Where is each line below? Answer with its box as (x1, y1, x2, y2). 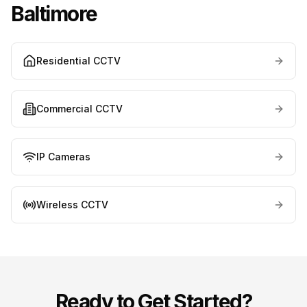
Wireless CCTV (36, 199, 108, 211)
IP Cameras (36, 151, 90, 163)
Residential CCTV (36, 55, 121, 67)
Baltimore (11, 1, 97, 27)
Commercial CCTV (36, 103, 123, 115)
